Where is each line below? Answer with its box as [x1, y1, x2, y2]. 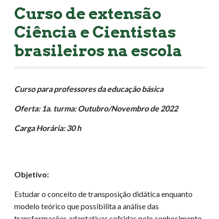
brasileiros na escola [14, 41, 183, 60]
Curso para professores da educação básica [14, 84, 164, 93]
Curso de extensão [14, 3, 162, 23]
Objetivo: [14, 170, 51, 179]
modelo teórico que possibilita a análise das [14, 201, 159, 211]
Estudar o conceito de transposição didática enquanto [14, 189, 193, 198]
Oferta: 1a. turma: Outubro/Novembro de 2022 [14, 103, 178, 113]
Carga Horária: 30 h [14, 123, 82, 132]
